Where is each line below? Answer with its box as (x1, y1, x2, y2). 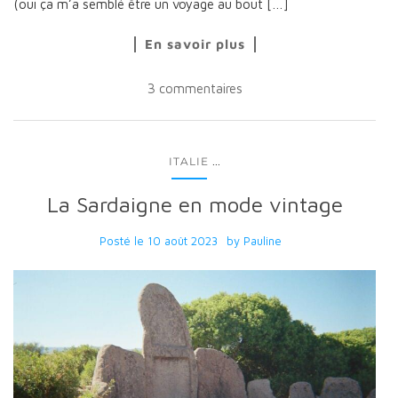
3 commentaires (147, 80, 243, 96)
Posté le (99, 233, 147, 248)
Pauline (243, 233, 282, 248)
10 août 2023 (147, 233, 218, 248)
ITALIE (169, 154, 209, 168)
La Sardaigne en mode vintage (46, 191, 343, 217)
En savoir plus (144, 36, 245, 52)
